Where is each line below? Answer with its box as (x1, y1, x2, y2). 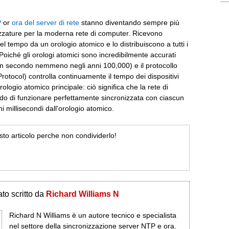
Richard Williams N (46, 190, 119, 198)
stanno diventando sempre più (79, 18, 179, 27)
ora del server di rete (12, 18, 79, 27)
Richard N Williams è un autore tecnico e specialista (9, 211, 176, 219)
